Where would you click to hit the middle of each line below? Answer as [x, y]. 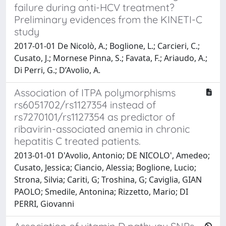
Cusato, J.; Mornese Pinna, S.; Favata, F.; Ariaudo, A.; [111, 58]
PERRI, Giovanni [44, 204]
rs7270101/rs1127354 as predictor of [95, 117]
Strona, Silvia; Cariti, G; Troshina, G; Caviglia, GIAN [108, 179]
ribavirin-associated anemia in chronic [102, 129]
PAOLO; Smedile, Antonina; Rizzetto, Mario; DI [101, 191]
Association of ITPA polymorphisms [95, 92]
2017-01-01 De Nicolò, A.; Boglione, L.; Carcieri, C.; [107, 46]
